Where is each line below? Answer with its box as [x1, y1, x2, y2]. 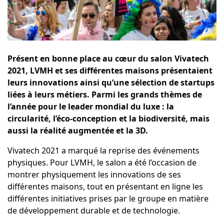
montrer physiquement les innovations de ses [7, 169, 181, 180]
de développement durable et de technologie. [7, 205, 180, 216]
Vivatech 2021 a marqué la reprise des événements [7, 145, 199, 156]
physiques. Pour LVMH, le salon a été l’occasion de [7, 157, 196, 168]
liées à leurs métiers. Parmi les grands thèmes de [7, 89, 202, 100]
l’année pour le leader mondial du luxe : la [7, 101, 174, 112]
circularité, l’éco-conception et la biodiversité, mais [7, 113, 209, 124]
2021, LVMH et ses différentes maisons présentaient [7, 65, 212, 76]
